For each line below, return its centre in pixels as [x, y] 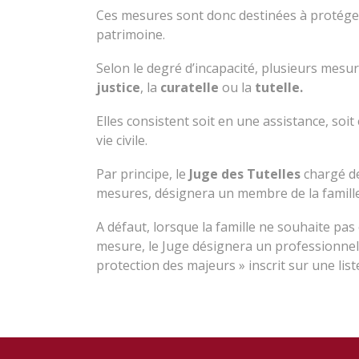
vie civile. [121, 140]
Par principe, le [141, 174]
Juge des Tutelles [244, 174]
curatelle [189, 87]
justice [118, 87]
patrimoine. [130, 34]
